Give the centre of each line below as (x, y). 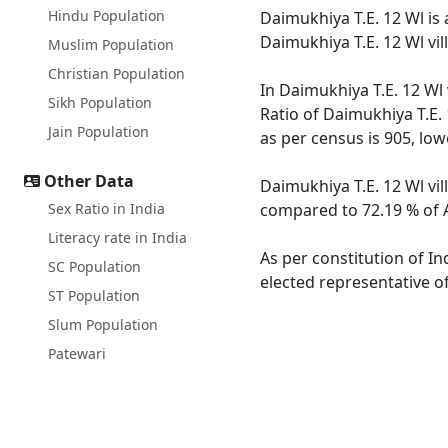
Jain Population (98, 131)
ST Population (94, 295)
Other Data (89, 181)
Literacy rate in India (117, 237)
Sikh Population (100, 102)
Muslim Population (111, 44)
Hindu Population (106, 15)
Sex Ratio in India (106, 208)
